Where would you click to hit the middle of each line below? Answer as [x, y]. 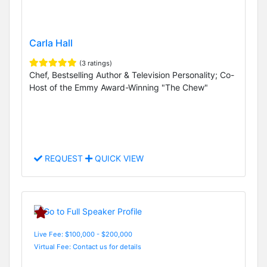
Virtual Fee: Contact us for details [88, 246]
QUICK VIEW [118, 159]
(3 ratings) [96, 63]
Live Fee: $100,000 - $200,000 [83, 234]
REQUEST [64, 159]
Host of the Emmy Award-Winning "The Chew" [119, 87]
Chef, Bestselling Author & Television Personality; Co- [132, 74]
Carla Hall [51, 43]
